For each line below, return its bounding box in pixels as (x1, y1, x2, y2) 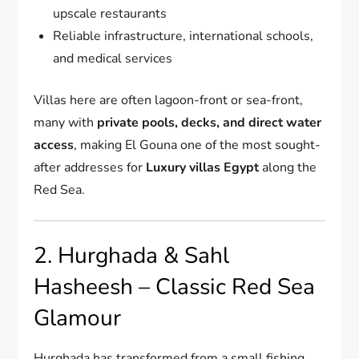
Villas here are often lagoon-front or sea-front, (34, 91, 304, 109)
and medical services (53, 49, 173, 67)
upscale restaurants (53, 4, 167, 22)
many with (34, 113, 98, 131)
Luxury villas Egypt (146, 158, 260, 176)
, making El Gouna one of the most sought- (74, 135, 321, 154)
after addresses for (34, 158, 147, 176)
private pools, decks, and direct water (97, 113, 322, 131)
